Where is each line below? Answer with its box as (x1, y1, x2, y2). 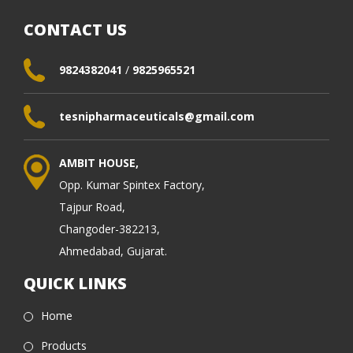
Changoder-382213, (59, 221, 160, 237)
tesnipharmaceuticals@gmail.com (59, 109, 255, 124)
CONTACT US (24, 19, 127, 41)
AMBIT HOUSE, (59, 155, 139, 171)
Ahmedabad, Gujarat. (59, 243, 167, 259)
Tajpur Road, (59, 199, 125, 215)
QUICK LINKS (24, 273, 127, 295)
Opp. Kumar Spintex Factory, (59, 177, 205, 193)
